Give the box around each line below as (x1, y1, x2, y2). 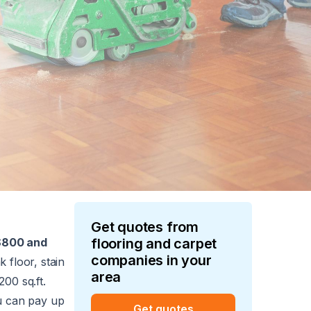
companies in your (91, 252, 212, 269)
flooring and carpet (91, 235, 217, 252)
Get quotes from (91, 219, 199, 235)
